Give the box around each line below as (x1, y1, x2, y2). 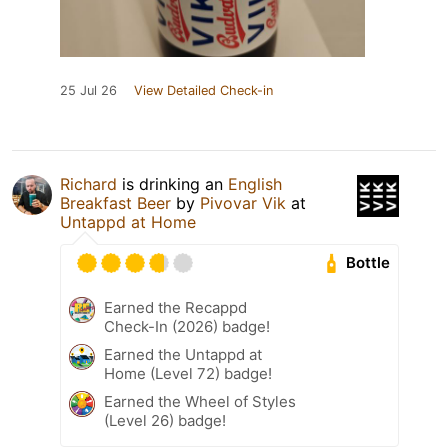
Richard (60, 173, 117, 194)
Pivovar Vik (200, 192, 286, 213)
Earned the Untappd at (104, 344, 262, 364)
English (228, 173, 282, 194)
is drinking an (117, 173, 228, 194)
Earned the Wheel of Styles (104, 391, 296, 411)
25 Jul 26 (60, 82, 117, 98)
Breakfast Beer (60, 192, 171, 213)
